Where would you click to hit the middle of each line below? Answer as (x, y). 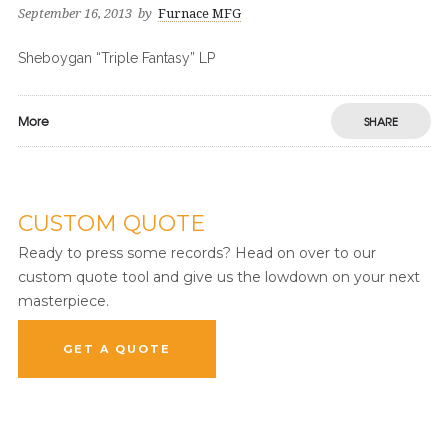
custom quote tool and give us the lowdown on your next (218, 277)
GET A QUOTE (116, 349)
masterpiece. (63, 301)
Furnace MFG (199, 13)
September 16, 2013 (74, 13)
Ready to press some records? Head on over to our (196, 253)
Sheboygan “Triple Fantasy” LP (116, 58)
